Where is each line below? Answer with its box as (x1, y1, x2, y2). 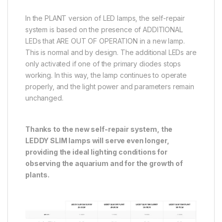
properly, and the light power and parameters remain (25, 82, 194, 91)
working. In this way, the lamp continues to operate (25, 71, 187, 80)
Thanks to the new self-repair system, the (25, 125, 173, 134)
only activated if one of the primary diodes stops (25, 59, 181, 68)
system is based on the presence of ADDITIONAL (25, 25, 183, 34)
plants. (25, 170, 50, 179)
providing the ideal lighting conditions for (25, 148, 167, 157)
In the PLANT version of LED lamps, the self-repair (25, 14, 185, 23)
